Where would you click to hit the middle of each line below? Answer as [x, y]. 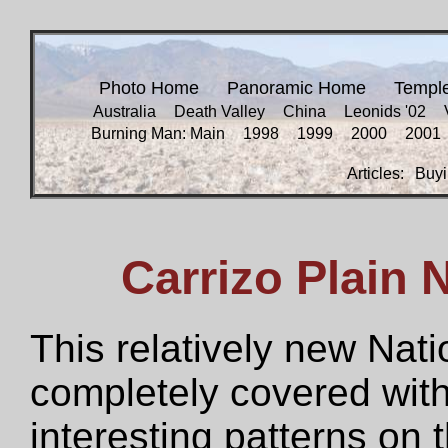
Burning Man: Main [158, 133]
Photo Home [149, 88]
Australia [124, 111]
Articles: [377, 173]
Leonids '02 [385, 111]
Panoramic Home [296, 88]
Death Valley [219, 111]
